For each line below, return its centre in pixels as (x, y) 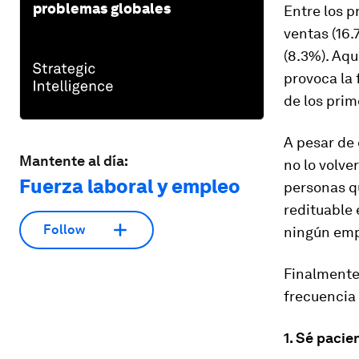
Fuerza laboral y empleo (130, 186)
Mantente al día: (74, 160)
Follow (64, 230)
